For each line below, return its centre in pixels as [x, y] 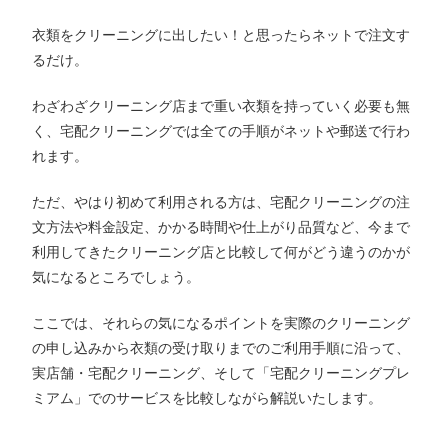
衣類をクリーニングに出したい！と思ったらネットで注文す [221, 34]
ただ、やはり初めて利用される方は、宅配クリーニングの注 [221, 201]
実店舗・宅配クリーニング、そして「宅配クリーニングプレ [221, 372]
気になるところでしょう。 [116, 276]
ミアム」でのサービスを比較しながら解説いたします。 [207, 397]
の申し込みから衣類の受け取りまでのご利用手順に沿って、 [221, 347]
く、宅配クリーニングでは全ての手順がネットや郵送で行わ [221, 130]
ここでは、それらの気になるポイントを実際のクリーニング [221, 322]
